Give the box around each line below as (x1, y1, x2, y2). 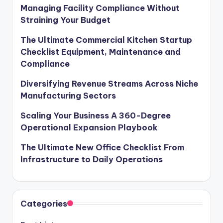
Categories (20, 199, 67, 209)
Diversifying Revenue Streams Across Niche (20, 79, 198, 89)
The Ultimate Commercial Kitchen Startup (20, 35, 192, 45)
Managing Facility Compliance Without (20, 3, 180, 13)
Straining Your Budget (20, 15, 111, 25)
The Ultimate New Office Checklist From (20, 142, 184, 153)
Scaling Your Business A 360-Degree (20, 111, 171, 121)
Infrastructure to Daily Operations (20, 154, 163, 165)
